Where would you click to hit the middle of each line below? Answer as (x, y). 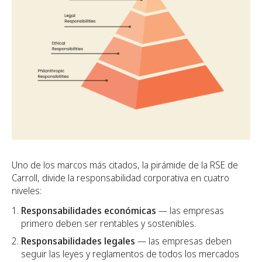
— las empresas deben (183, 241)
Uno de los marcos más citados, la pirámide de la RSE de (125, 165)
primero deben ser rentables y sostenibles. (108, 223)
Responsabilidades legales (78, 241)
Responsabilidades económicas (89, 210)
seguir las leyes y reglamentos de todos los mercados (130, 254)
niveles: (27, 190)
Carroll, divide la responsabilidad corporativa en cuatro (120, 177)
